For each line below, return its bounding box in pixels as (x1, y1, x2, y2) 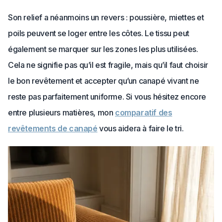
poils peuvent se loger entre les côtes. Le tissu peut (8, 28, 189, 38)
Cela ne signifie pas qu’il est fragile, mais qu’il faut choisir (8, 60, 208, 70)
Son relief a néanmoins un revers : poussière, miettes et (8, 12, 204, 22)
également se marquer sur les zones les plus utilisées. (8, 44, 198, 54)
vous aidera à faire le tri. (97, 123, 184, 133)
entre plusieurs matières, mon (8, 108, 115, 117)
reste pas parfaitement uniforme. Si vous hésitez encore (8, 92, 207, 102)
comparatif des (115, 108, 172, 117)
